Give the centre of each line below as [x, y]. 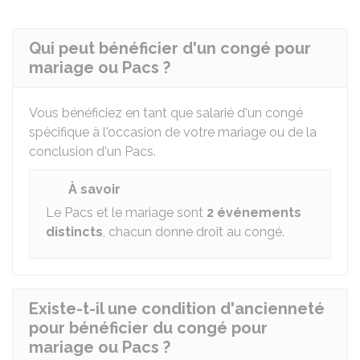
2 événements [254, 213]
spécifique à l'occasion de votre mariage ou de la [173, 132]
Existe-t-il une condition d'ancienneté [177, 309]
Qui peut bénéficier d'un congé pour [170, 48]
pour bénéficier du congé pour [148, 328]
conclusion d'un [77, 151]
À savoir [94, 189]
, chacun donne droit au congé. [194, 232]
